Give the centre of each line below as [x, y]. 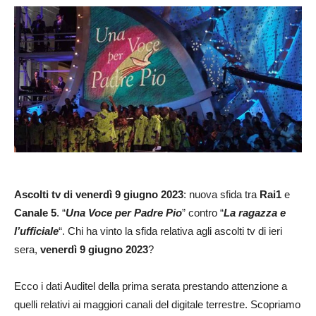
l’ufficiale [36, 231]
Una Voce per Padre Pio [124, 212]
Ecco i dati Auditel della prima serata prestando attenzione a [151, 286]
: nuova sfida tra [221, 194]
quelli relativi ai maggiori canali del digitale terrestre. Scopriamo [157, 304]
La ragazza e [255, 212]
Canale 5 [35, 212]
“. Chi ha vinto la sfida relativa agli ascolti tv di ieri [170, 231]
